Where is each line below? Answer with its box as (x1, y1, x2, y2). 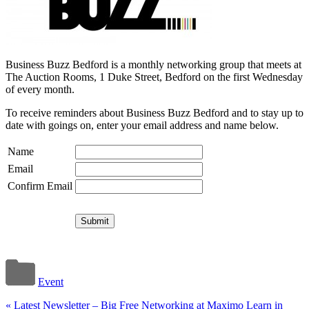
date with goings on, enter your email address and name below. (6, 119, 279, 131)
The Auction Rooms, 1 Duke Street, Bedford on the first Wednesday (6, 70, 303, 83)
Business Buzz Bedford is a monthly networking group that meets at (6, 58, 301, 70)
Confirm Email (8, 179, 72, 192)
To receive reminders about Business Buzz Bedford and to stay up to (6, 106, 303, 119)
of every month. (6, 83, 74, 95)
